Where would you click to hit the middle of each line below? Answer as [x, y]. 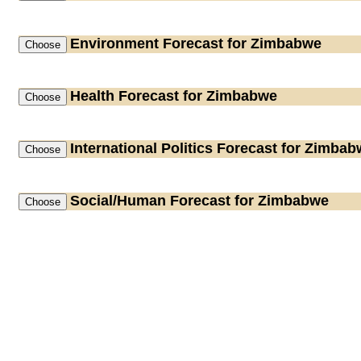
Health [92, 96]
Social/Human [118, 201]
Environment [114, 44]
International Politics [141, 148]
